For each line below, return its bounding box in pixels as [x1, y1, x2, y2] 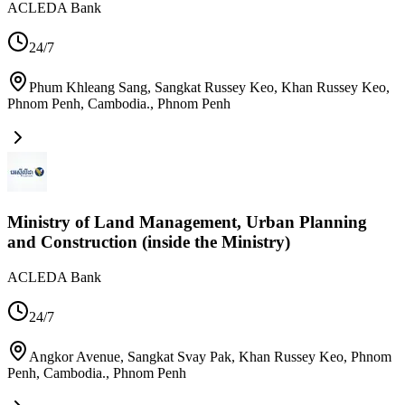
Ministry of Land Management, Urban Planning [7, 212, 367, 231]
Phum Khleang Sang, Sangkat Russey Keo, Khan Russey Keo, [29, 80, 390, 96]
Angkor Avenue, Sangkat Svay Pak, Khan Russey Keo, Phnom [29, 348, 391, 364]
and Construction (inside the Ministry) [7, 231, 290, 251]
